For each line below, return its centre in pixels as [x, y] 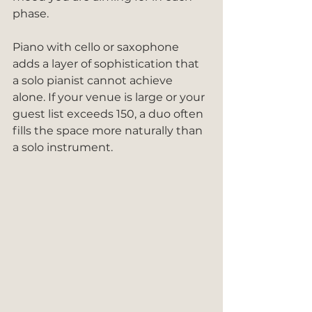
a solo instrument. [63, 147]
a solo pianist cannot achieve [94, 80]
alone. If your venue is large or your [110, 97]
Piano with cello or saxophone [97, 47]
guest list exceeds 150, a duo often [109, 114]
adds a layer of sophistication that [107, 64]
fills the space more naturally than [109, 131]
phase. [31, 14]
